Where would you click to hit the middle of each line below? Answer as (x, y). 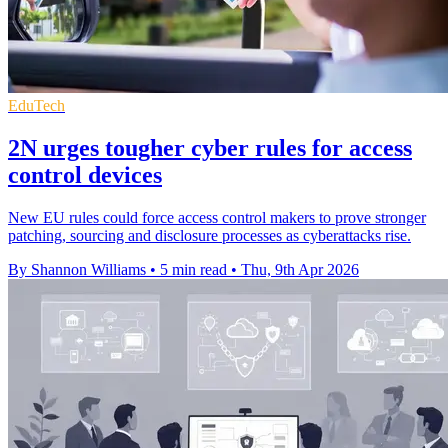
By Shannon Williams (77, 270)
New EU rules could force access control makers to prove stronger (217, 218)
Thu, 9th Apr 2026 (300, 270)
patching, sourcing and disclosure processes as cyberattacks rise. (209, 236)
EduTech (36, 106)
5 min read (193, 270)
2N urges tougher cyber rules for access (210, 148)
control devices (85, 175)
